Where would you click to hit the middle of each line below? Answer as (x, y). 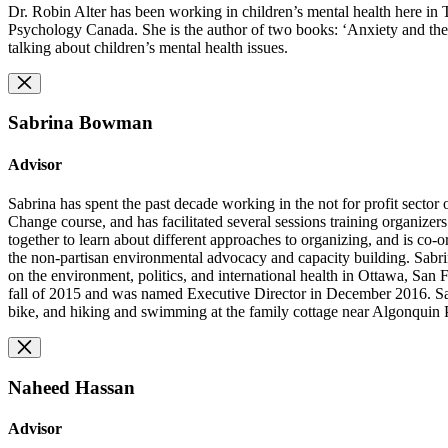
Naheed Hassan (71, 387)
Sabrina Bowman (80, 123)
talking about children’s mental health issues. (148, 47)
